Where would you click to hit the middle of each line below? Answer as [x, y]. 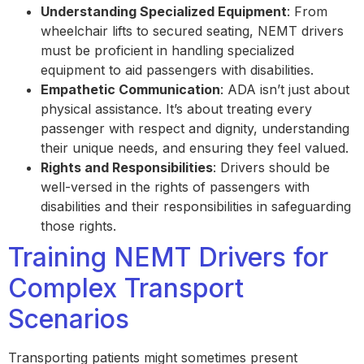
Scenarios [72, 318]
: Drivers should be [271, 167]
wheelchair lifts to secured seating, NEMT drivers [192, 30]
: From [307, 11]
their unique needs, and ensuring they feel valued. [197, 147]
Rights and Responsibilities [127, 167]
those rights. [80, 225]
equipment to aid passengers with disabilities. [179, 69]
